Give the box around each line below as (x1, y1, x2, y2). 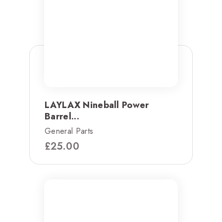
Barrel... (45, 110, 79, 123)
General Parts (45, 125, 94, 137)
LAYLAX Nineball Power (45, 99, 149, 112)
